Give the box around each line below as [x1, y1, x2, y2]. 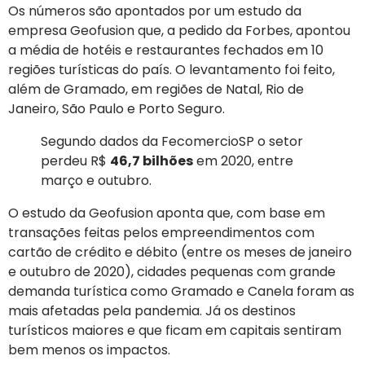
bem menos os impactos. [8, 340, 170, 359]
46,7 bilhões [110, 151, 193, 170]
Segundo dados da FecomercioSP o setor [41, 131, 303, 151]
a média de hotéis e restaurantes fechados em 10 [8, 40, 323, 59]
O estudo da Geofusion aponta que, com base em [8, 203, 325, 222]
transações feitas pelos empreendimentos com [8, 222, 314, 242]
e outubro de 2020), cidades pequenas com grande [8, 262, 336, 281]
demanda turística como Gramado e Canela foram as [8, 281, 354, 301]
